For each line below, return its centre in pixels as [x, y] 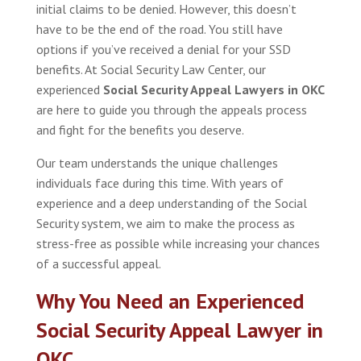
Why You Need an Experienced [170, 301]
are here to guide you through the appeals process [171, 109]
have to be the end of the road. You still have [159, 29]
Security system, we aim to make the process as [165, 223]
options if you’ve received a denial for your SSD [163, 49]
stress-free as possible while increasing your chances [178, 243]
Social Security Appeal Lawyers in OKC [214, 89]
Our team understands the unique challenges [157, 162]
